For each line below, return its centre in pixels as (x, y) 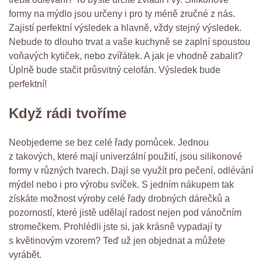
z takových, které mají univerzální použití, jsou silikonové (125, 156)
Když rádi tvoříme (68, 113)
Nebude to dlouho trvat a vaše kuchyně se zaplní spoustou (130, 42)
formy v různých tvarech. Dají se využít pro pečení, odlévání (131, 170)
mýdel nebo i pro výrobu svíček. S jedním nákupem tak (121, 184)
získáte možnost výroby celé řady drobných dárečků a (119, 198)
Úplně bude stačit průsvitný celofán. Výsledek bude (115, 70)
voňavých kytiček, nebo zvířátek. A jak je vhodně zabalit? (126, 56)
